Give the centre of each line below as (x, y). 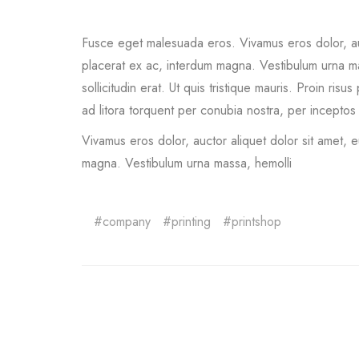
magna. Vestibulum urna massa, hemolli (187, 163)
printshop (256, 222)
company (127, 222)
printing (191, 222)
